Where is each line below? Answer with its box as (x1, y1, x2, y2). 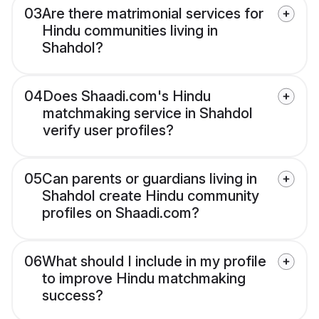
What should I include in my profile (42, 253, 266, 271)
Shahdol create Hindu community (42, 187, 259, 205)
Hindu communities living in (42, 22, 218, 40)
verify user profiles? (43, 122, 174, 140)
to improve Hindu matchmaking (42, 270, 246, 288)
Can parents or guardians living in (42, 170, 257, 188)
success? (42, 287, 103, 305)
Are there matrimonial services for (42, 5, 263, 23)
